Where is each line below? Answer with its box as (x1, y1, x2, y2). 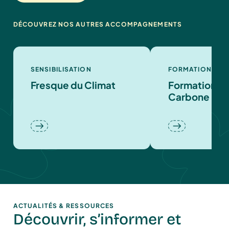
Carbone (168, 90, 210, 103)
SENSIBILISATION (30, 65, 91, 74)
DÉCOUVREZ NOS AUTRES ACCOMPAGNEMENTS (13, 20, 182, 28)
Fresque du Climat (30, 78, 116, 91)
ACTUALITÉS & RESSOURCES (13, 202, 114, 210)
